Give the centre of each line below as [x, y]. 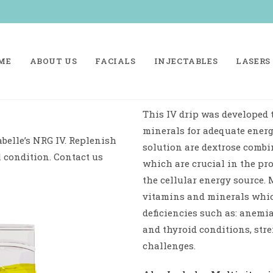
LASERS [253, 61]
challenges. [169, 246]
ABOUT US [53, 61]
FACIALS [115, 61]
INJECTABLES [186, 61]
